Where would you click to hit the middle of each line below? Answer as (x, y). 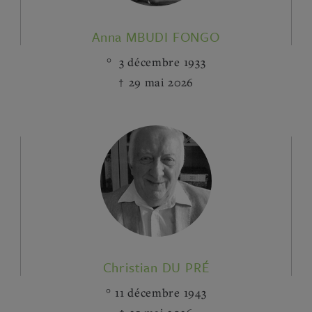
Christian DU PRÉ (156, 267)
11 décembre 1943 (161, 292)
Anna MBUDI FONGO (156, 37)
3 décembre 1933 (161, 62)
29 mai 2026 (161, 82)
